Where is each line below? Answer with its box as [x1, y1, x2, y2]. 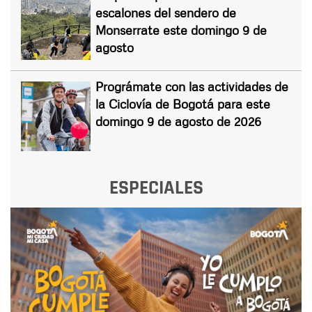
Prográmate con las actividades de [95, 78, 288, 94]
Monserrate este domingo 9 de [95, 22, 267, 38]
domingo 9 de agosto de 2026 [95, 113, 261, 129]
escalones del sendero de [95, 4, 236, 20]
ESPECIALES [109, 175, 203, 201]
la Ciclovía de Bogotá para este [95, 95, 270, 111]
